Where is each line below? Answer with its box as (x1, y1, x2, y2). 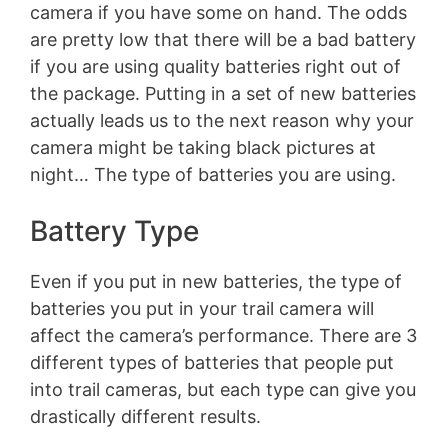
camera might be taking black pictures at (30, 136, 376, 158)
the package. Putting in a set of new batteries (30, 82, 416, 104)
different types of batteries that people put (30, 351, 394, 373)
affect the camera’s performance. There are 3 (30, 324, 417, 346)
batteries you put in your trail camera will (30, 297, 374, 319)
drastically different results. (30, 405, 261, 427)
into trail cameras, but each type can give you (30, 378, 416, 400)
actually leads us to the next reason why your (30, 109, 414, 131)
